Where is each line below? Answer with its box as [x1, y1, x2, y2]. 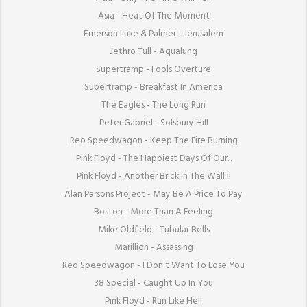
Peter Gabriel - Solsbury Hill [99, 115, 208, 130]
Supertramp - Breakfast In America [84, 79, 223, 95]
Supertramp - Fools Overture [96, 62, 211, 77]
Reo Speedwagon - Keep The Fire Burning [69, 133, 238, 148]
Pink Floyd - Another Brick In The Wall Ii [76, 169, 231, 184]
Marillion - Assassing [114, 240, 193, 255]
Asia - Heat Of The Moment [97, 8, 210, 23]
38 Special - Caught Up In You [94, 275, 213, 291]
